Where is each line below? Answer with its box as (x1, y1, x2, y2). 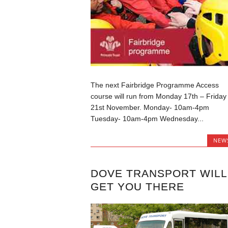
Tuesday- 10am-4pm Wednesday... (90, 115, 204, 123)
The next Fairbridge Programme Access (90, 81, 219, 90)
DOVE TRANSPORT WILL (90, 167, 227, 179)
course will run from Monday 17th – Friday (90, 92, 226, 101)
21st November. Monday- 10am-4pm (90, 103, 209, 112)
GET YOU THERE (90, 180, 184, 192)
